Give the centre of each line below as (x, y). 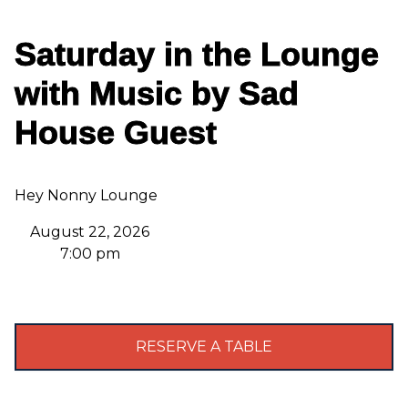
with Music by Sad (157, 93)
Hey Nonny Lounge (86, 195)
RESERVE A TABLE (204, 347)
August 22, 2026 (90, 232)
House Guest (116, 133)
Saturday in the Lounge (197, 54)
